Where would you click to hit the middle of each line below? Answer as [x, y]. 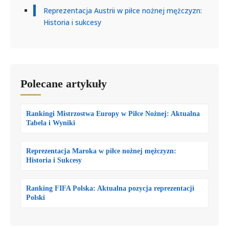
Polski [36, 197]
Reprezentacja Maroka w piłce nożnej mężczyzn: [101, 151]
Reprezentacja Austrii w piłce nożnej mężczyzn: [123, 10]
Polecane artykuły [64, 83]
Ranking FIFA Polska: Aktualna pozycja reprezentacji [110, 188]
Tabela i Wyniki [51, 123]
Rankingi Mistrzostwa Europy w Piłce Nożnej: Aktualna [113, 113]
